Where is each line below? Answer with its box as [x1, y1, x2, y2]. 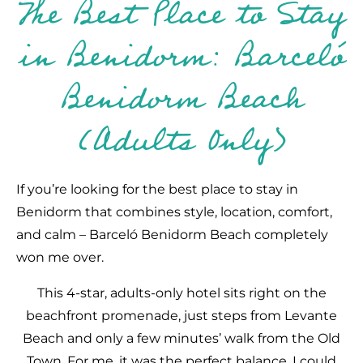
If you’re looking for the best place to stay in [16, 181, 298, 197]
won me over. [16, 250, 107, 265]
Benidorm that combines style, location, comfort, [16, 204, 332, 220]
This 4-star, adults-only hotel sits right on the [36, 285, 327, 301]
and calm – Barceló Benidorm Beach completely [16, 227, 328, 242]
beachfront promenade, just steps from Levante [26, 308, 337, 323]
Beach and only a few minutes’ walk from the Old [23, 331, 340, 346]
